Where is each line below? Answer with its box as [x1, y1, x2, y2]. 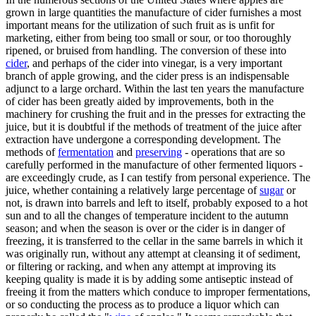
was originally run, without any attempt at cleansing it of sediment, [6, 247, 300, 260]
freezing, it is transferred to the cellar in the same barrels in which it [6, 234, 303, 247]
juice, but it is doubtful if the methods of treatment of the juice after [6, 120, 301, 133]
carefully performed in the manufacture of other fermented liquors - [6, 158, 303, 171]
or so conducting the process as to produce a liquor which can [6, 298, 279, 310]
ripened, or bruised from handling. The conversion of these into [6, 44, 286, 56]
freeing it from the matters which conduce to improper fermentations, [6, 285, 310, 298]
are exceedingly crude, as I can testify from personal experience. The [6, 171, 310, 183]
